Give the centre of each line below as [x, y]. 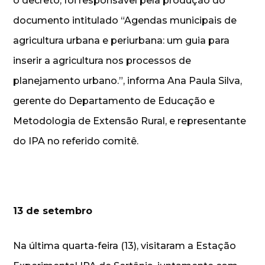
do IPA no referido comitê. [76, 141]
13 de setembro [54, 211]
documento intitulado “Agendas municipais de [125, 20]
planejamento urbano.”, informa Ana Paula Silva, [128, 80]
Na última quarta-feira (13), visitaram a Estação [125, 245]
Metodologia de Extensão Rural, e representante [130, 121]
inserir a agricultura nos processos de [102, 60]
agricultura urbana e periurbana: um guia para [122, 40]
